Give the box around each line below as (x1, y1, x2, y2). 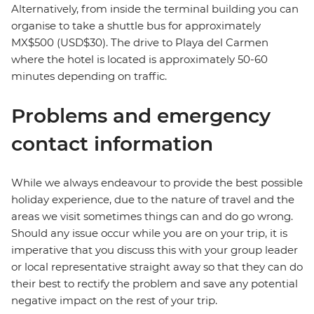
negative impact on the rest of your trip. (11, 294, 217, 308)
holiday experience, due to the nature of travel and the (11, 193, 294, 207)
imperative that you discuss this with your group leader (11, 243, 298, 257)
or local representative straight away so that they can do (11, 260, 303, 274)
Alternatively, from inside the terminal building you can (11, 2, 299, 16)
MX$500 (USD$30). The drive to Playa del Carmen (11, 36, 268, 50)
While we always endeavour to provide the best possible (11, 176, 303, 190)
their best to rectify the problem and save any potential (11, 277, 298, 291)
